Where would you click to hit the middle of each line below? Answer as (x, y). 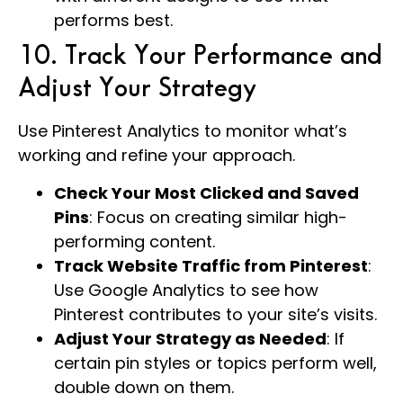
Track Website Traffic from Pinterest (211, 265)
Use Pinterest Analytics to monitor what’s (183, 131)
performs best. (113, 21)
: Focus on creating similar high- (218, 217)
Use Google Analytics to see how (186, 290)
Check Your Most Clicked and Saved (206, 193)
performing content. (134, 241)
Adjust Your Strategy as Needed (190, 338)
